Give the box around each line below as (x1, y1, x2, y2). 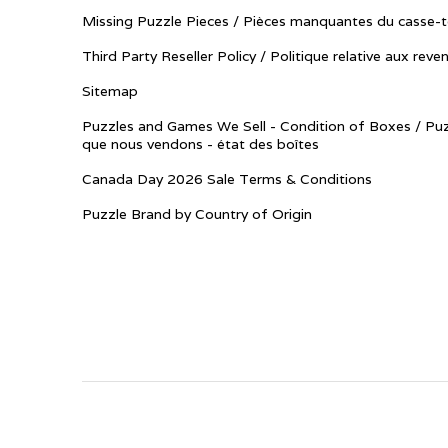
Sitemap (82, 82, 138, 100)
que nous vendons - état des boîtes (82, 135, 319, 153)
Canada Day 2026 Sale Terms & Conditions (82, 170, 372, 188)
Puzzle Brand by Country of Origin (82, 205, 312, 223)
